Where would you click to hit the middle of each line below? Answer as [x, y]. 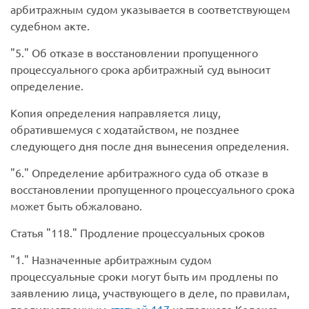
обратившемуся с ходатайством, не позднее [125, 129]
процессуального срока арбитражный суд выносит [140, 69]
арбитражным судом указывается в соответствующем [150, 9]
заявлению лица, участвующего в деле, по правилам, [150, 293]
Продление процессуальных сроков [171, 233]
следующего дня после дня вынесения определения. [150, 146]
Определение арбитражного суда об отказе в [149, 173]
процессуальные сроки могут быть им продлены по [144, 276]
